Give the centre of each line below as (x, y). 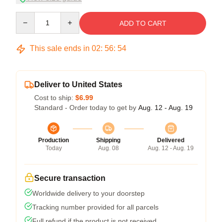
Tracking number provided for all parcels (95, 207)
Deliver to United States (78, 85)
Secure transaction (70, 178)
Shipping (108, 140)
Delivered (171, 140)
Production (54, 140)
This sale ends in (60, 49)
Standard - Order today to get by (86, 108)
